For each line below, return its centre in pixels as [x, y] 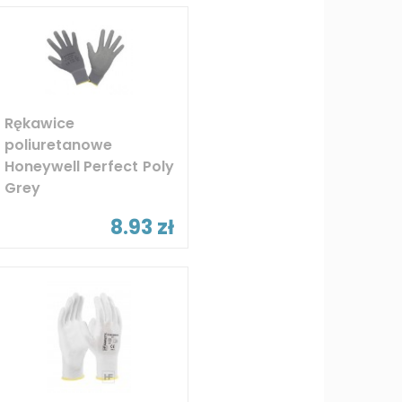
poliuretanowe [58, 144]
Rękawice [39, 123]
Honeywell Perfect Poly [89, 166]
